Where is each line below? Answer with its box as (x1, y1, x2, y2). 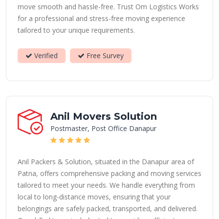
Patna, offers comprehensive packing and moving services (18, 169, 201, 178)
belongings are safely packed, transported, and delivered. (18, 204, 197, 213)
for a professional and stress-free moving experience (18, 14, 185, 23)
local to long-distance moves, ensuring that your (18, 192, 171, 201)
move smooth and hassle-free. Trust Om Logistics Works (18, 2, 199, 11)
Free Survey (85, 51, 124, 60)
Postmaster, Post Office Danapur (50, 124, 156, 133)
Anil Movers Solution (50, 110, 157, 122)
